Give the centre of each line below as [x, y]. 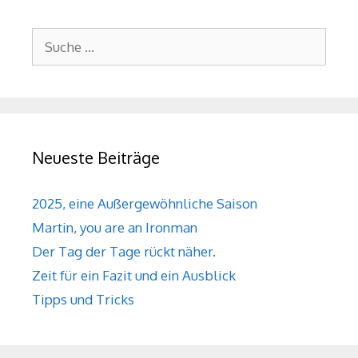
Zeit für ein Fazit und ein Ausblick [134, 276]
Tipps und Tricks [83, 300]
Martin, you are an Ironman [115, 228]
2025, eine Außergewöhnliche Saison [145, 204]
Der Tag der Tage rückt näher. [124, 252]
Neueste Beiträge [96, 158]
